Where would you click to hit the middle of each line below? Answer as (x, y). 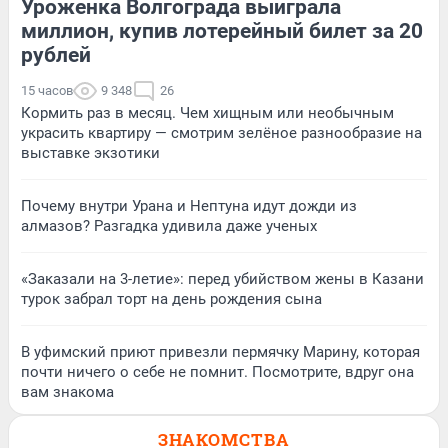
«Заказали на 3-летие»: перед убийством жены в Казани (222, 278)
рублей (56, 54)
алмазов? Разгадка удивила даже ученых (169, 225)
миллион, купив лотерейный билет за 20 (222, 30)
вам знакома (67, 391)
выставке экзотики (90, 152)
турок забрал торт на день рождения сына (171, 298)
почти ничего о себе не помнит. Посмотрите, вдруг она (217, 371)
